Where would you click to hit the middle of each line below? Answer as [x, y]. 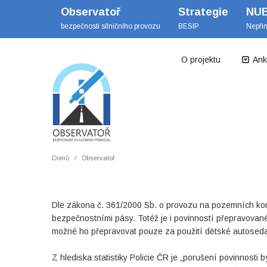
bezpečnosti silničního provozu [111, 26]
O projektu [201, 60]
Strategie [203, 12]
